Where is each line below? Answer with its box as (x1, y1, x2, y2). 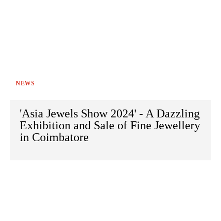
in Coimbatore (20, 131, 89, 144)
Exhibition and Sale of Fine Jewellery (20, 119, 200, 132)
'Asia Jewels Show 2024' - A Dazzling (20, 107, 200, 120)
